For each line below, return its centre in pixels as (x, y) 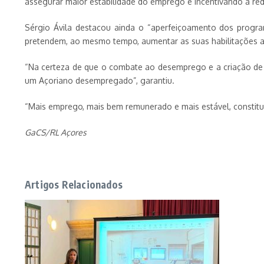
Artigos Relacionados (74, 184)
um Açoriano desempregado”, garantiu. (100, 80)
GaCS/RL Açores (56, 132)
